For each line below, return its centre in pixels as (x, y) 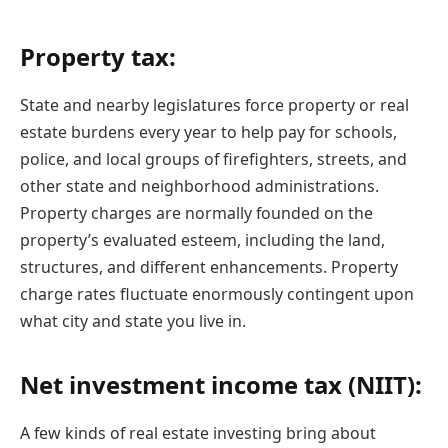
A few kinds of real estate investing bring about (198, 433)
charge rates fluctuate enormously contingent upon (217, 294)
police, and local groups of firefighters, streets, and (213, 159)
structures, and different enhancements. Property (209, 267)
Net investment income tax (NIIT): (221, 385)
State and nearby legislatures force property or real (214, 105)
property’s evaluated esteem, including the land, (202, 240)
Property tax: (98, 57)
